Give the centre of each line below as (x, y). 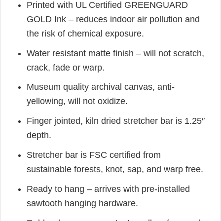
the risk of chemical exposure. (86, 33)
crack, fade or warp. (66, 67)
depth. (39, 135)
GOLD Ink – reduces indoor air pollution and (113, 19)
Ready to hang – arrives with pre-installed (109, 189)
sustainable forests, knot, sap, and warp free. (115, 169)
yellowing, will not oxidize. (77, 101)
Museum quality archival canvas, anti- (101, 87)
